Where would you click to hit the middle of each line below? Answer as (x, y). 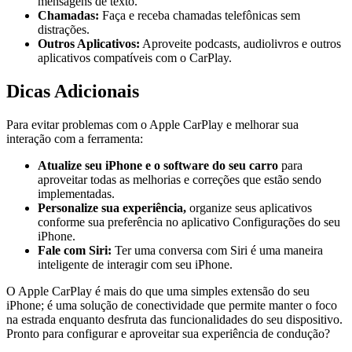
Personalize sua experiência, (112, 207)
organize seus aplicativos (249, 207)
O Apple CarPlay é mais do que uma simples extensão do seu (158, 291)
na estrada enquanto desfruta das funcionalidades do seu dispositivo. (174, 319)
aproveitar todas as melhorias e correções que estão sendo (180, 179)
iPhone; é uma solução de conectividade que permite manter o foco (172, 305)
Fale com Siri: (75, 250)
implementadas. (76, 193)
